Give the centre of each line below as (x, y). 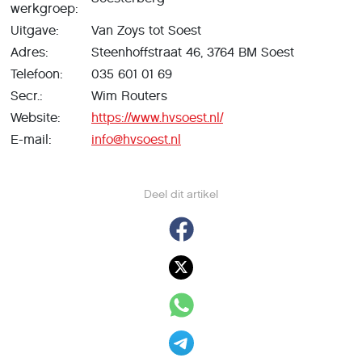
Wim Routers (129, 96)
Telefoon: (39, 74)
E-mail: (33, 139)
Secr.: (29, 96)
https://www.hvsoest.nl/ (157, 118)
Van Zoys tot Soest (146, 30)
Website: (38, 118)
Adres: (32, 52)
